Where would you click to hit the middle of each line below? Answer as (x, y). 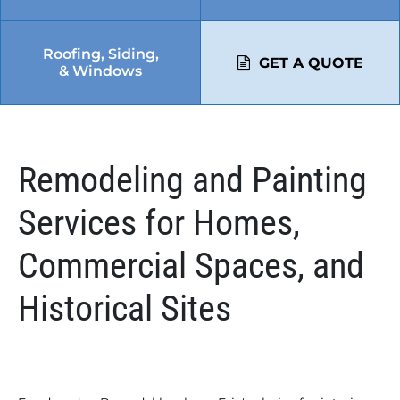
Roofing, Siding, (100, 54)
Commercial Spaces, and (191, 266)
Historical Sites (125, 308)
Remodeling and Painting (192, 180)
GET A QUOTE (311, 62)
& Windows (100, 71)
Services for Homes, (159, 223)
